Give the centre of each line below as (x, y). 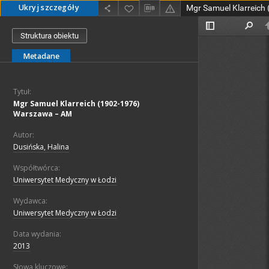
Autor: (24, 135)
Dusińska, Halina (41, 147)
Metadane (41, 56)
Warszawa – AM (43, 114)
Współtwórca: (37, 168)
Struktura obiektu (50, 36)
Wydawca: (30, 201)
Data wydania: (37, 234)
